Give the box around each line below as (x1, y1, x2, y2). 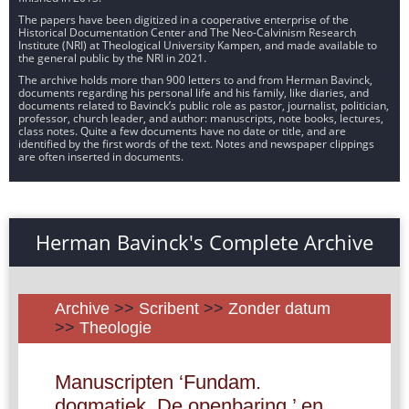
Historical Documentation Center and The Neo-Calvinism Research (18, 24, 356, 40)
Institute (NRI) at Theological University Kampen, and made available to (18, 37, 377, 53)
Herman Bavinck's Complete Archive (36, 227, 373, 256)
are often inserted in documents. (18, 148, 184, 164)
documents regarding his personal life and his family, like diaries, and (18, 84, 369, 100)
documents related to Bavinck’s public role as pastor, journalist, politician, (18, 97, 389, 113)
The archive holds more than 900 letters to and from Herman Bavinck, (18, 71, 372, 88)
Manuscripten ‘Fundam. (55, 370, 261, 393)
